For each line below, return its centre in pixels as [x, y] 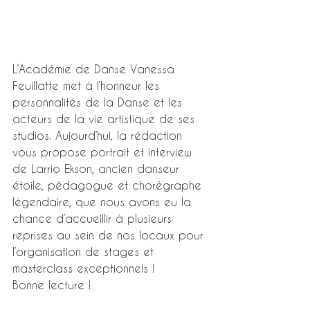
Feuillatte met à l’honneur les [88, 85]
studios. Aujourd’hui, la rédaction [99, 135]
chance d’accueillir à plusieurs [94, 218]
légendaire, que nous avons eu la [104, 201]
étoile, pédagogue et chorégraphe [109, 185]
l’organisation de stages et [85, 251]
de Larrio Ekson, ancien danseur [98, 168]
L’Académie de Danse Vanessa [95, 69]
